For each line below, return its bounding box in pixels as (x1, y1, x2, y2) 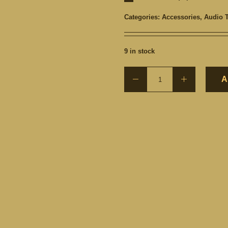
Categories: (124, 13, 162, 21)
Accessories (162, 13, 200, 21)
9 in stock (124, 47, 155, 55)
